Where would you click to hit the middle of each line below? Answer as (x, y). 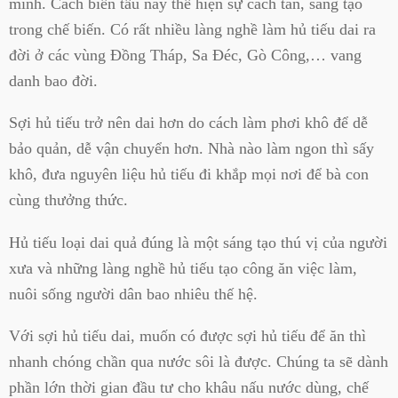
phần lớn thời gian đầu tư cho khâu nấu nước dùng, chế (189, 387)
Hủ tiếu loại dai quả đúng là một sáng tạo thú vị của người (198, 242)
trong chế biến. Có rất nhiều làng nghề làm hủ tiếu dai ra (192, 29)
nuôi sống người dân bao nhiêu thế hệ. (133, 294)
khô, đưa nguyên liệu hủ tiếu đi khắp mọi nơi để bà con (189, 175)
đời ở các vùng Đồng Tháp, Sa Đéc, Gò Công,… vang (185, 55)
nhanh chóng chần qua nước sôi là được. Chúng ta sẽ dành (199, 361)
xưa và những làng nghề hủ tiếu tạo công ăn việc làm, (183, 268)
